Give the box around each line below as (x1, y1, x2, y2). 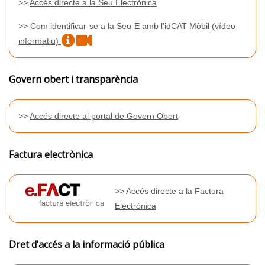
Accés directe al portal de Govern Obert (30, 111, 178, 121)
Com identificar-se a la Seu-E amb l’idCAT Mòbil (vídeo (30, 21, 235, 31)
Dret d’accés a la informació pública (9, 237, 164, 251)
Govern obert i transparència (9, 72, 138, 86)
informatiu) (18, 35, 61, 46)
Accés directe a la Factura (126, 186, 224, 196)
